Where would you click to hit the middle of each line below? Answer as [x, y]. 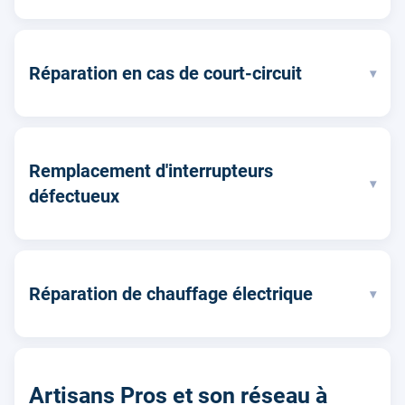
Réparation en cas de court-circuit [165, 74]
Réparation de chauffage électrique [171, 294]
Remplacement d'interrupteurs [151, 171]
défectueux [74, 197]
